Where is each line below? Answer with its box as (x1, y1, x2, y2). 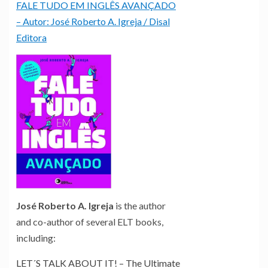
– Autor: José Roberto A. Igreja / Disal (16, 16, 170, 28)
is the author (114, 200, 166, 212)
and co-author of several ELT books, (16, 216, 163, 228)
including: (16, 232, 56, 244)
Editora (16, 32, 47, 44)
